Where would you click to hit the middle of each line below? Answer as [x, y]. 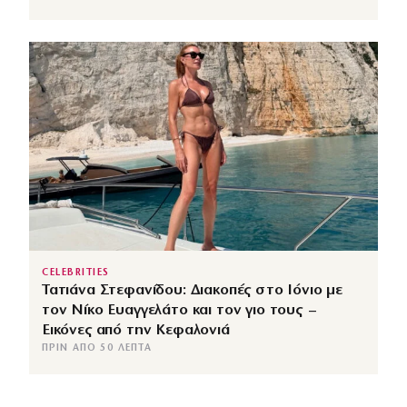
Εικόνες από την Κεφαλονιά [136, 331]
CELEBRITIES [76, 273]
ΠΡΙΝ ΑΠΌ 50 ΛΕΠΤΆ [97, 349]
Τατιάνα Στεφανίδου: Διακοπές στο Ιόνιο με [193, 291]
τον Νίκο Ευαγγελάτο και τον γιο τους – [179, 311]
